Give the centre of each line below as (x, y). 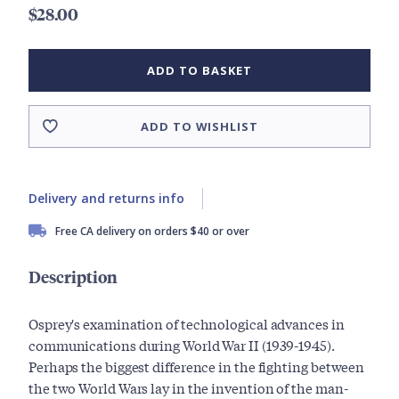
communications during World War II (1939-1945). (182, 345)
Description (73, 277)
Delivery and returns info (106, 199)
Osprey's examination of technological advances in (187, 324)
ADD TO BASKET (199, 71)
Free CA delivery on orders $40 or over (152, 232)
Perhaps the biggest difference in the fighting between (197, 366)
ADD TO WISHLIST (199, 127)
